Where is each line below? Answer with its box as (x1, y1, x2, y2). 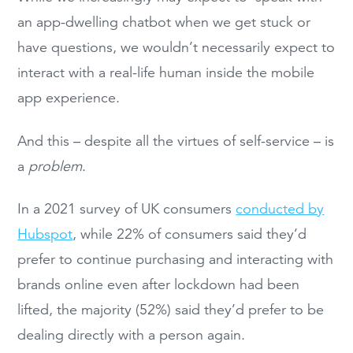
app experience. (17, 89, 121, 107)
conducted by (236, 200, 325, 218)
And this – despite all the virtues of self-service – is (17, 132, 335, 150)
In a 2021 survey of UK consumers (17, 200, 236, 218)
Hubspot (17, 225, 73, 243)
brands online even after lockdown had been (17, 276, 300, 294)
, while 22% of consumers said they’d (72, 225, 307, 243)
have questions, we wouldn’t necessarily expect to (17, 39, 336, 57)
